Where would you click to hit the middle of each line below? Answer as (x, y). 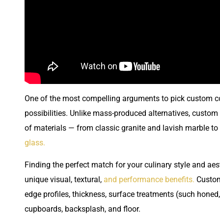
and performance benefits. (148, 179)
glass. (35, 143)
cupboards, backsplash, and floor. (83, 209)
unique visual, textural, (63, 179)
